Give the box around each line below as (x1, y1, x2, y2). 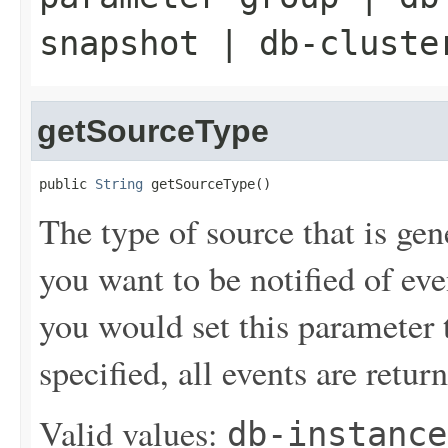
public (39, 176, 95, 192)
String (95, 176, 143, 192)
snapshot (39, 23, 199, 63)
